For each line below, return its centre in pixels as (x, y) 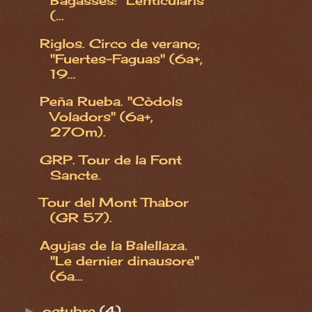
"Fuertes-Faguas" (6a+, (126, 58)
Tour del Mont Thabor (114, 202)
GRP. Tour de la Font (110, 159)
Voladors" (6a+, (101, 117)
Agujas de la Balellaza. (113, 245)
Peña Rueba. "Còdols (111, 101)
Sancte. (75, 174)
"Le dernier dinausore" (124, 260)
